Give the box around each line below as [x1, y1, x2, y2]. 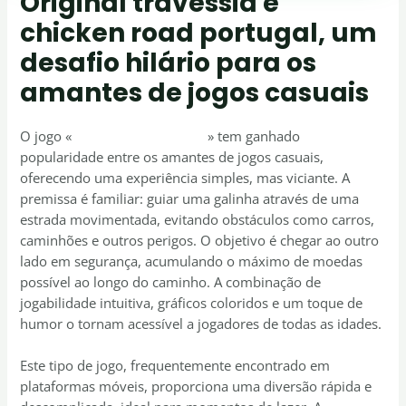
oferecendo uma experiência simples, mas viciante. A [20, 168, 351, 187]
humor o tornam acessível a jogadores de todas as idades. [20, 314, 382, 333]
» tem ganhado [208, 126, 301, 145]
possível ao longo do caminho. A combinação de [20, 272, 322, 291]
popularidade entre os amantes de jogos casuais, [20, 147, 324, 166]
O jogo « [20, 126, 72, 145]
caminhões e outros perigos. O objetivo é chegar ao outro [20, 230, 380, 249]
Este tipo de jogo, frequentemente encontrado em [20, 356, 331, 375]
